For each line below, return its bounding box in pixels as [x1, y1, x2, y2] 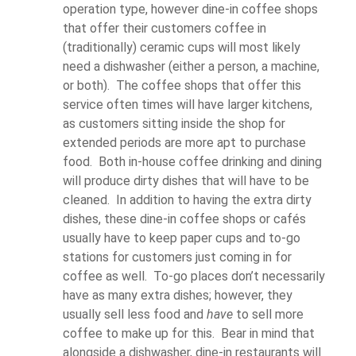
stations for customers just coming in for [63, 249, 292, 265]
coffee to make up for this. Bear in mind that [63, 325, 315, 341]
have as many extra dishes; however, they [63, 287, 292, 303]
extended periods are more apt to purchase [63, 134, 306, 150]
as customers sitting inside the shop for [63, 115, 285, 131]
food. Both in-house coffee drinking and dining [63, 153, 322, 169]
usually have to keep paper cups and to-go [63, 230, 300, 246]
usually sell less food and [63, 306, 207, 322]
